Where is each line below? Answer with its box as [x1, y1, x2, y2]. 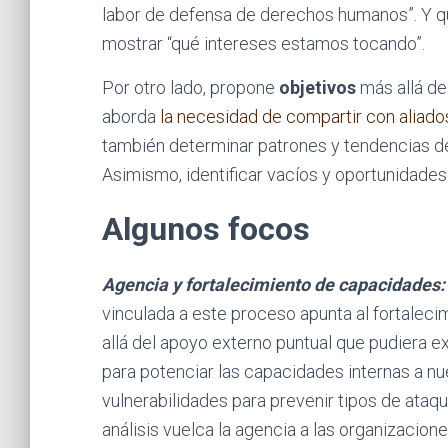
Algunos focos [102, 210, 310, 248]
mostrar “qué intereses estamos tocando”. [102, 33, 425, 54]
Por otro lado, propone [102, 77, 279, 98]
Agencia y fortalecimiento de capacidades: [102, 274, 445, 295]
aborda [102, 106, 160, 127]
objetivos [279, 77, 356, 98]
